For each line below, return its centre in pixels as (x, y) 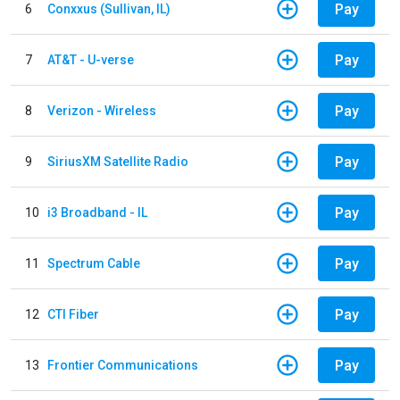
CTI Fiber (73, 314)
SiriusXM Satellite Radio (118, 161)
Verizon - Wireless (102, 110)
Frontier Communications (123, 365)
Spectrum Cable (94, 263)
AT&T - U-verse (91, 59)
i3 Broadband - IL (97, 212)
